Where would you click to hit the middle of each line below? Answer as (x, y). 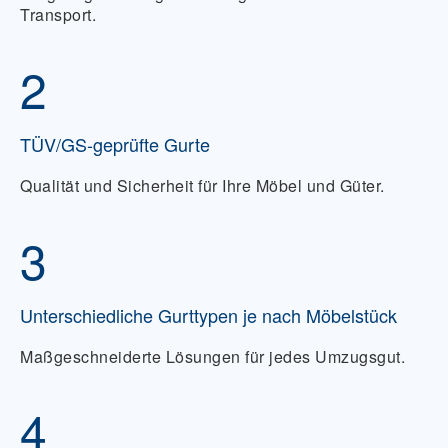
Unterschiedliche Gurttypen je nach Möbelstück (208, 315)
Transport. (58, 14)
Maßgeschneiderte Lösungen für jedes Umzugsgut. (212, 356)
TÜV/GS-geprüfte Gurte (115, 144)
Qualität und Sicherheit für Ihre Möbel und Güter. (202, 185)
